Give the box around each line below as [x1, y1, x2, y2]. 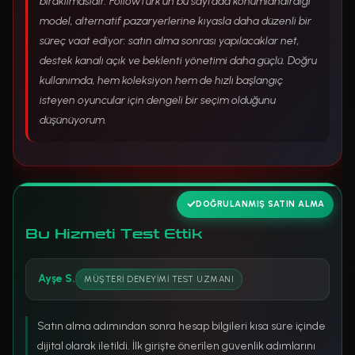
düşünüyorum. [40, 113, 107, 127]
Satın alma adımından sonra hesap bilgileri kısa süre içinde [37, 319, 326, 333]
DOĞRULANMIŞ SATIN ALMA [196, 199, 324, 210]
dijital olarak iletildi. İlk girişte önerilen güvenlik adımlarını [37, 338, 315, 353]
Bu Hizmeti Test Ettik [25, 225, 203, 242]
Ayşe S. [38, 272, 75, 286]
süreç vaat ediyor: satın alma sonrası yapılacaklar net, [40, 33, 300, 48]
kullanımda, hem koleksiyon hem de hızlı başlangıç [40, 73, 283, 87]
